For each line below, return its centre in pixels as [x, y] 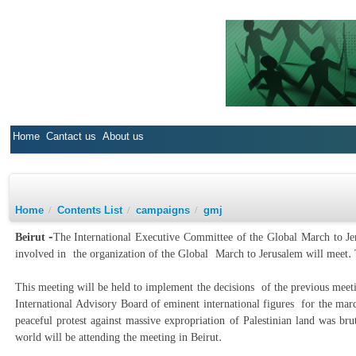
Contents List [89, 210]
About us [124, 136]
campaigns [163, 210]
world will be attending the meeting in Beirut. [132, 337]
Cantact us [72, 136]
